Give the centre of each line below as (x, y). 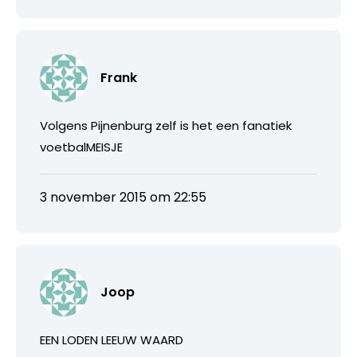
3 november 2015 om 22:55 (123, 197)
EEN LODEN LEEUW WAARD (112, 339)
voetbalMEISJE (81, 147)
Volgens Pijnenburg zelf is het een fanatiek (166, 125)
